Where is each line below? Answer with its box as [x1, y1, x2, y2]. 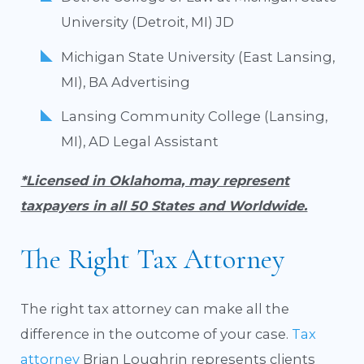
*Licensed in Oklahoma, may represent [20, 171, 290, 188]
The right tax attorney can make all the [20, 300, 290, 317]
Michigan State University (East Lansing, [60, 48, 335, 65]
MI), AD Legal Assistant [60, 133, 219, 150]
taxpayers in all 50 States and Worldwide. [20, 197, 308, 214]
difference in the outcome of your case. [20, 325, 292, 342]
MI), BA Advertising [60, 73, 190, 90]
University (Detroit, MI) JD [60, 14, 234, 31]
